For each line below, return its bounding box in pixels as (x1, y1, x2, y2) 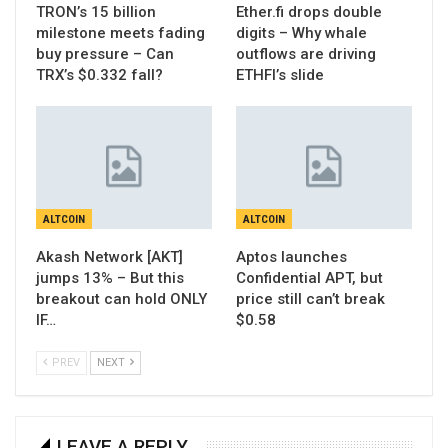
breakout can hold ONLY (36, 290, 207, 309)
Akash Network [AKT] (36, 248, 183, 267)
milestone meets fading (36, 24, 205, 43)
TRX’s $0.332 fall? (36, 66, 163, 85)
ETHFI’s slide (236, 66, 324, 85)
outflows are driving (236, 45, 376, 64)
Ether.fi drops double (236, 3, 382, 22)
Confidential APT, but (236, 269, 383, 288)
